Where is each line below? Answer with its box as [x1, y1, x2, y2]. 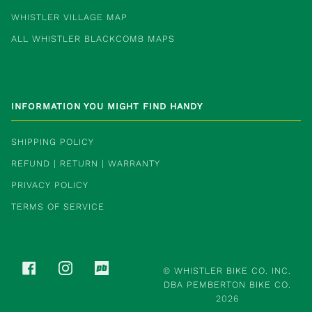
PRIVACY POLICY [11, 180, 88, 191]
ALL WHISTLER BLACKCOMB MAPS [11, 33, 175, 45]
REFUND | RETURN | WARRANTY [11, 158, 160, 169]
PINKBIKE [108, 261, 152, 272]
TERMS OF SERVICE [11, 201, 104, 212]
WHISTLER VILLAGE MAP [11, 12, 127, 23]
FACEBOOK [36, 261, 86, 272]
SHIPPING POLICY [11, 136, 94, 148]
